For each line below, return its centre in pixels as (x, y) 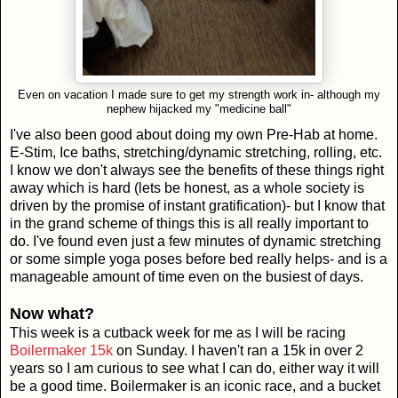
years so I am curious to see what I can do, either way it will (195, 369)
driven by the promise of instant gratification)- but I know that (197, 206)
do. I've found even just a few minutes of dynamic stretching (195, 242)
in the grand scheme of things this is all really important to (189, 224)
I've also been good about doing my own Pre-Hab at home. (194, 135)
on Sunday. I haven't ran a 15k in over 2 (238, 351)
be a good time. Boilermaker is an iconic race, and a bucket (195, 386)
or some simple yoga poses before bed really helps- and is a (199, 259)
